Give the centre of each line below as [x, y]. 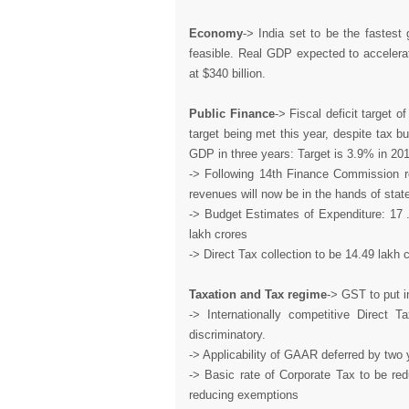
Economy [216, 33]
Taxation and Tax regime [258, 294]
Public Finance [232, 114]
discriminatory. [227, 335]
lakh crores [218, 234]
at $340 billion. [227, 73]
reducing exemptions [244, 395]
